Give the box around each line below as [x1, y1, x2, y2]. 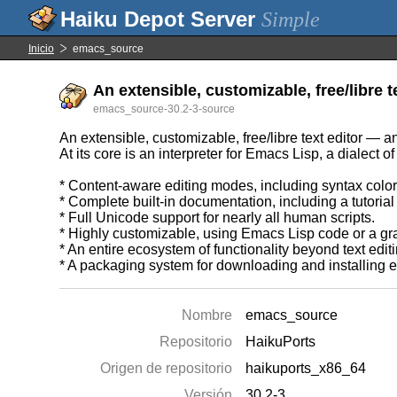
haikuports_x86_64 [245, 361, 367, 376]
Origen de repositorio [100, 361, 233, 376]
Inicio [28, 43, 54, 55]
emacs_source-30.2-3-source [93, 103, 236, 115]
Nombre [182, 307, 233, 323]
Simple [261, 8, 320, 31]
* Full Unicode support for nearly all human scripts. [59, 210, 376, 225]
